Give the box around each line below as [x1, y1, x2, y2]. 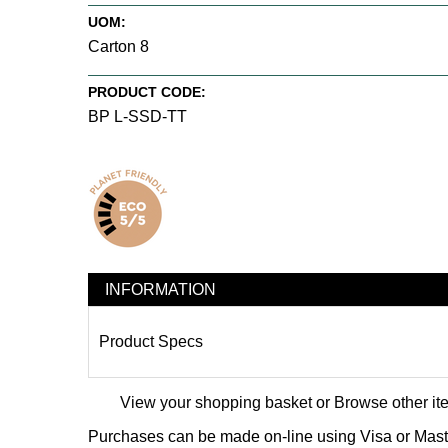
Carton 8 [88, 37, 149, 55]
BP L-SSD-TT [88, 107, 187, 125]
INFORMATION [105, 280, 216, 298]
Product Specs [99, 333, 203, 351]
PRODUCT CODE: [88, 83, 206, 100]
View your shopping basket [120, 394, 312, 412]
